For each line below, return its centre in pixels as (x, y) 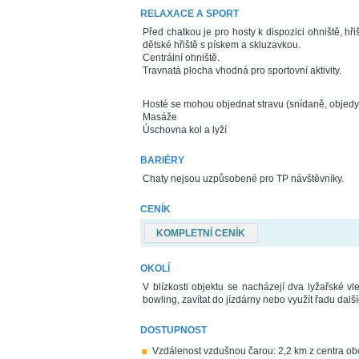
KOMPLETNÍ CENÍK (201, 233)
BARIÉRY (162, 161)
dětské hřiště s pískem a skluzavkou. (222, 45)
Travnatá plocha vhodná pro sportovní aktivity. (242, 71)
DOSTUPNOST (173, 331)
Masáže (160, 117)
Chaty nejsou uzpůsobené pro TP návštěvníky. (243, 179)
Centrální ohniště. (181, 58)
